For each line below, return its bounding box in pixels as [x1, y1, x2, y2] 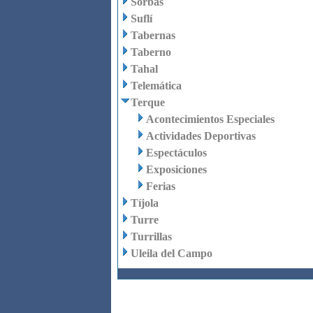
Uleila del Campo [130, 247, 212, 259]
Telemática [130, 80, 182, 92]
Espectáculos [145, 147, 207, 159]
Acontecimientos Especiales [145, 113, 275, 125]
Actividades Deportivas [145, 130, 256, 142]
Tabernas [130, 29, 175, 41]
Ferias [145, 180, 175, 192]
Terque [130, 96, 165, 108]
